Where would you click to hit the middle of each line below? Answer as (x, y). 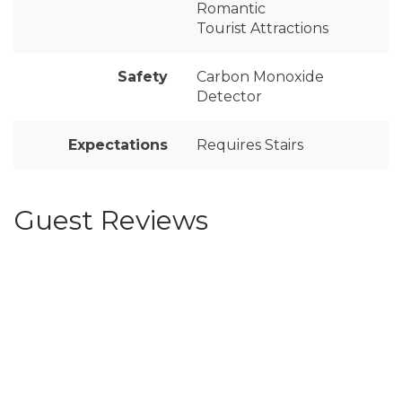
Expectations (118, 144)
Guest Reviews (111, 220)
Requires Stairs (250, 144)
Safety (143, 76)
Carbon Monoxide (260, 76)
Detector (229, 96)
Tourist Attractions (262, 28)
